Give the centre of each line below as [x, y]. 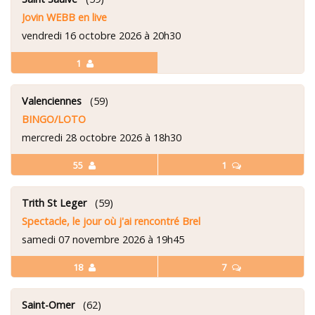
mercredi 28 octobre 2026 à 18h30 [102, 137]
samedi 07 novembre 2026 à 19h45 [103, 239]
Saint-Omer [48, 304]
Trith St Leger [54, 202]
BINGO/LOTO [54, 119]
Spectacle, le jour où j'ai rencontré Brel [111, 221]
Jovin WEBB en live [64, 17]
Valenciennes [52, 101]
